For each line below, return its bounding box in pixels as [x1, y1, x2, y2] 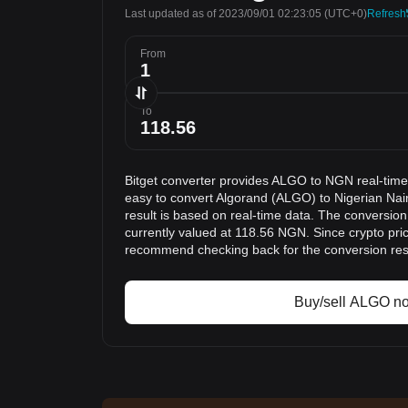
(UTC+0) [321, 7, 367, 20]
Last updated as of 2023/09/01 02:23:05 [125, 7, 321, 20]
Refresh [367, 7, 406, 20]
